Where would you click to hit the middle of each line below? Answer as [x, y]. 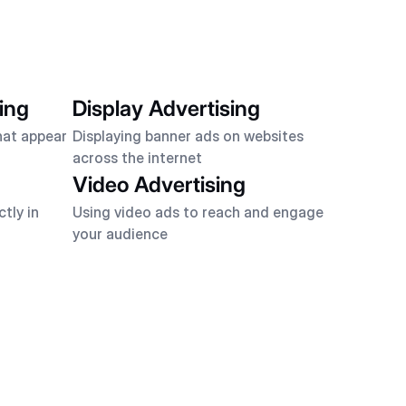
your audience [120, 234]
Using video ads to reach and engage [198, 212]
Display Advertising [166, 108]
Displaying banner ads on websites [188, 136]
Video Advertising [159, 184]
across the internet [137, 158]
